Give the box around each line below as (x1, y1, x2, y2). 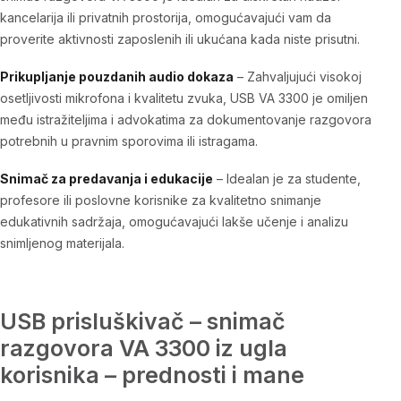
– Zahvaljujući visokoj (234, 68, 362, 84)
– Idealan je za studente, (213, 170, 361, 186)
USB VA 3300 (230, 90, 309, 106)
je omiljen (309, 90, 368, 106)
